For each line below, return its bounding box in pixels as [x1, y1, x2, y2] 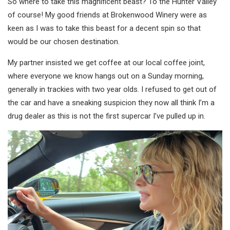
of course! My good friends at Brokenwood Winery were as [8, 10, 207, 20]
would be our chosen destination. [8, 36, 120, 46]
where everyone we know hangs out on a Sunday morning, [8, 71, 204, 81]
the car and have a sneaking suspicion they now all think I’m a [8, 98, 215, 107]
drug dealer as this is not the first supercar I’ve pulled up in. [8, 111, 205, 121]
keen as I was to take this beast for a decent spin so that [8, 23, 201, 33]
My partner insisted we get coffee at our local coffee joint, [8, 57, 205, 67]
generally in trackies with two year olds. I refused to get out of [8, 84, 217, 94]
